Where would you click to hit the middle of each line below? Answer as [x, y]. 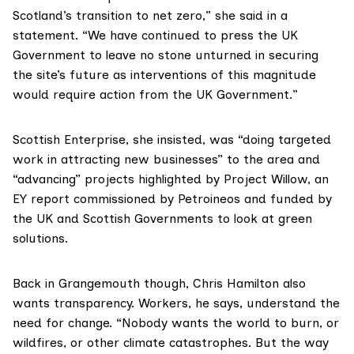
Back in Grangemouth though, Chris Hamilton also [159, 283]
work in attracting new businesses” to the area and [166, 159]
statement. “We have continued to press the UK [155, 35]
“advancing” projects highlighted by [118, 179]
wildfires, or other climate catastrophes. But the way [171, 342]
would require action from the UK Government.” [155, 94]
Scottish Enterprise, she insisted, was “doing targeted [172, 139]
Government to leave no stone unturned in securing [166, 55]
